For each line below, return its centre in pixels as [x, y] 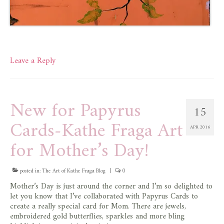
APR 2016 [200, 127]
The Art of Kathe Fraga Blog [74, 171]
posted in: [30, 171]
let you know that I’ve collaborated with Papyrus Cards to [104, 196]
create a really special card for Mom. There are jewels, [98, 206]
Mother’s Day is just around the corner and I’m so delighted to [111, 186]
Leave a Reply [33, 61]
